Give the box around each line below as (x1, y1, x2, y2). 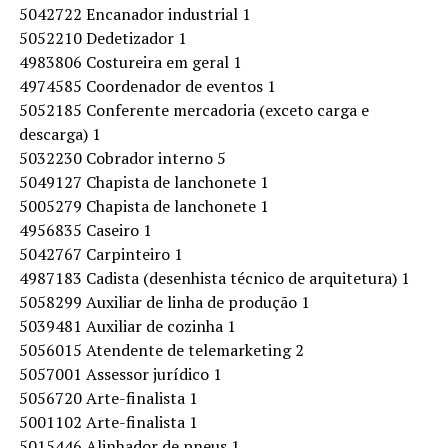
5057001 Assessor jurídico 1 (18, 363, 222, 385)
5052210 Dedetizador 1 (18, 27, 187, 49)
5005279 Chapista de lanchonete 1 (18, 195, 269, 217)
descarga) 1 (18, 123, 101, 145)
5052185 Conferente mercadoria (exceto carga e (18, 99, 369, 121)
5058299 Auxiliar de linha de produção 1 (18, 291, 310, 313)
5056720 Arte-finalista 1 (18, 387, 198, 409)
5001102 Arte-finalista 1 (18, 411, 198, 433)
